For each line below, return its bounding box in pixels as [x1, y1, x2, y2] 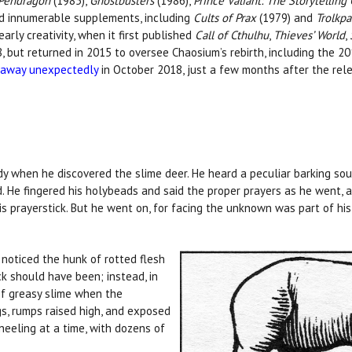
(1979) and [259, 10, 316, 26]
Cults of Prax [193, 10, 259, 26]
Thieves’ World [273, 27, 345, 43]
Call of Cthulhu [195, 27, 269, 43]
